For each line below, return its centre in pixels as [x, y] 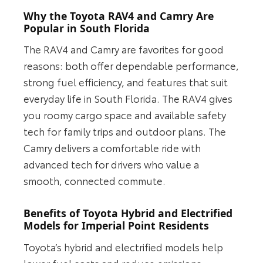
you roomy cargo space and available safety [125, 115]
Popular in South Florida [87, 28]
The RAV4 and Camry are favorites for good [124, 49]
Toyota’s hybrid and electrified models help [124, 246]
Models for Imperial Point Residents [117, 226]
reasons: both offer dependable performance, [131, 65]
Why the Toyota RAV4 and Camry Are [119, 16]
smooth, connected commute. [95, 181]
